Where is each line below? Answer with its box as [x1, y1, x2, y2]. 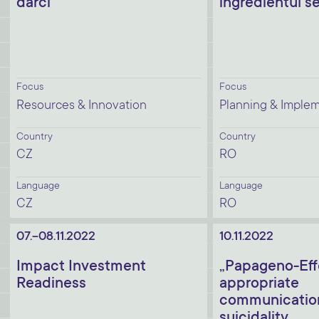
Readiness [16, 276, 86, 293]
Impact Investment [16, 258, 146, 276]
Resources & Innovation [16, 99, 147, 113]
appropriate [219, 276, 299, 293]
